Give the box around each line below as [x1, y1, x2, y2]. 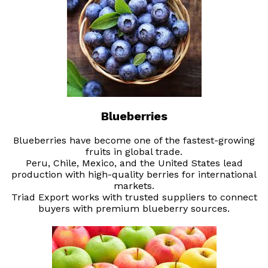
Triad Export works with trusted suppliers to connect [11, 191, 257, 203]
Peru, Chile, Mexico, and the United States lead [25, 157, 243, 169]
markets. [114, 180, 154, 192]
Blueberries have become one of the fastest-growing [13, 135, 255, 147]
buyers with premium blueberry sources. [38, 203, 230, 215]
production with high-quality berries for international [11, 169, 257, 181]
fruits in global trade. [86, 146, 182, 158]
